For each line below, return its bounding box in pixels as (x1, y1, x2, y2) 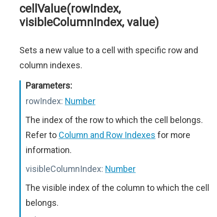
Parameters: (26, 80, 72, 91)
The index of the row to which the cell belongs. (26, 115, 203, 125)
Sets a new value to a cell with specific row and (19, 45, 198, 55)
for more (155, 130, 190, 140)
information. (26, 145, 72, 155)
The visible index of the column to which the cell (26, 183, 209, 193)
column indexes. (19, 60, 82, 70)
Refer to (26, 130, 59, 140)
